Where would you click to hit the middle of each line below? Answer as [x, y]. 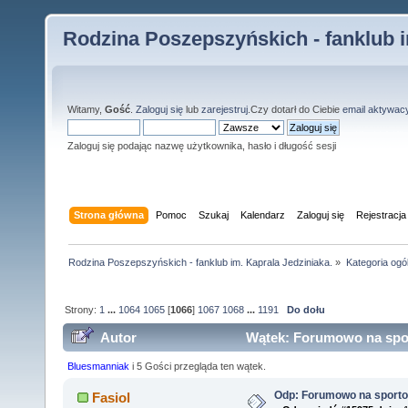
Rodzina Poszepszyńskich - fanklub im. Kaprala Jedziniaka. [201, 262]
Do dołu [306, 309]
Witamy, [86, 109]
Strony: [82, 309]
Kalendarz [263, 214]
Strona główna [109, 214]
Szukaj [214, 214]
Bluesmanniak [99, 366]
